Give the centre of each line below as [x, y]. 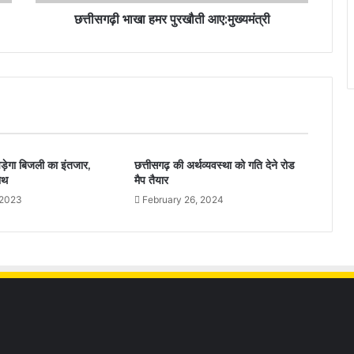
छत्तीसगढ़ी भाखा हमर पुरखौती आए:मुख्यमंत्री [172, 19]
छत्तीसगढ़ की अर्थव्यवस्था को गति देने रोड [214, 165]
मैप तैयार [151, 180]
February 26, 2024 [183, 199]
